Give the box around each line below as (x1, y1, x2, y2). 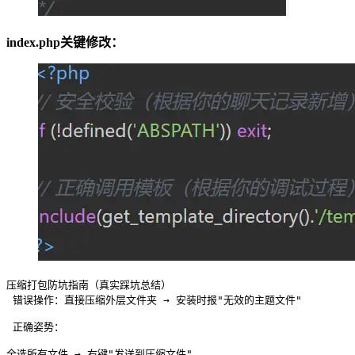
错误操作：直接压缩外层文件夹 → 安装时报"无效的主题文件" (6, 294, 302, 307)
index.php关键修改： (6, 36, 124, 50)
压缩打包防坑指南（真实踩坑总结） (6, 279, 171, 292)
